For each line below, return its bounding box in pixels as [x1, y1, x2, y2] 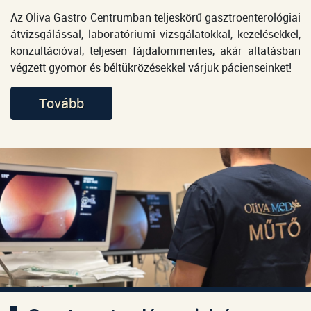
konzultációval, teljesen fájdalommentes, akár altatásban [10, 43, 301, 58]
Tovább [39, 94, 84, 112]
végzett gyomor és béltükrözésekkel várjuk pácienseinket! [10, 60, 292, 75]
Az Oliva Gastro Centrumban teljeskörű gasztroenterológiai [10, 10, 301, 25]
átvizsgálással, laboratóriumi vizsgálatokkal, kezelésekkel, [10, 26, 301, 42]
